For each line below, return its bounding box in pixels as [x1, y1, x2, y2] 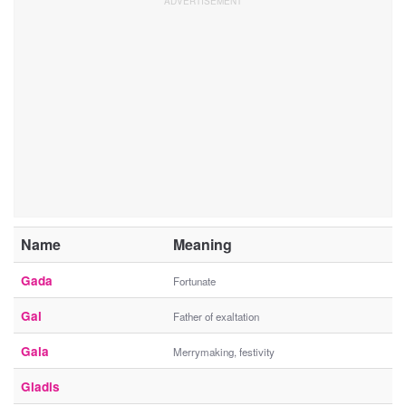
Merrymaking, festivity [173, 344, 275, 360]
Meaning [173, 234, 232, 256]
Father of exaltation [173, 309, 259, 324]
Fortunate [173, 274, 216, 289]
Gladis [21, 378, 60, 396]
